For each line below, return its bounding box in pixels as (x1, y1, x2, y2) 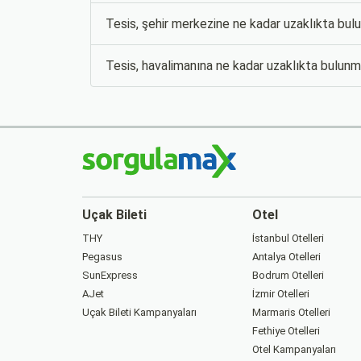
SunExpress (82, 269, 138, 282)
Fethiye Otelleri (251, 325, 320, 338)
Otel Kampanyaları (251, 343, 336, 356)
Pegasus (82, 251, 122, 263)
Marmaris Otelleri (251, 306, 330, 319)
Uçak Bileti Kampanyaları (82, 306, 197, 319)
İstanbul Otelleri (251, 232, 324, 245)
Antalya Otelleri (251, 251, 321, 263)
